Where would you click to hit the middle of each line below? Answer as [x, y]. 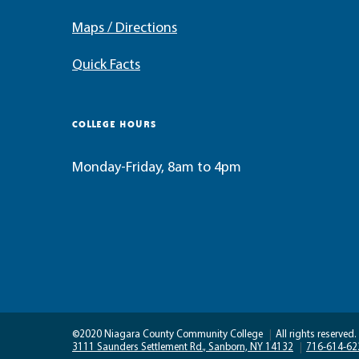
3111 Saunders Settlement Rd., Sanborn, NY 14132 [183, 347]
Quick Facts [106, 65]
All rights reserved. [316, 335]
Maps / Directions [125, 28]
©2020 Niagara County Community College [169, 335]
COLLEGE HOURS [114, 124]
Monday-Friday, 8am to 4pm [157, 168]
